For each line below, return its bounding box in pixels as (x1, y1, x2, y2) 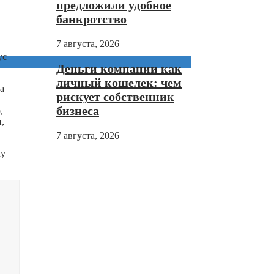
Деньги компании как (56, 62, 182, 76)
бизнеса (56, 104, 99, 118)
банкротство (56, 12, 127, 26)
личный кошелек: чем (56, 76, 182, 90)
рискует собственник (56, 90, 174, 104)
